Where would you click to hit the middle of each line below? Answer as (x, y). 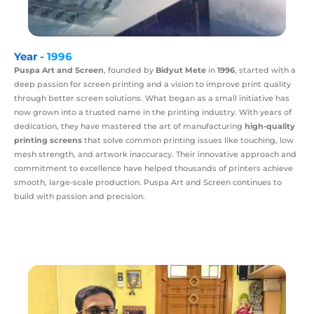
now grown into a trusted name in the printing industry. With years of (153, 112)
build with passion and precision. (80, 197)
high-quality (270, 127)
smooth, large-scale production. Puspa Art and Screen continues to (148, 183)
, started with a (265, 70)
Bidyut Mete (181, 70)
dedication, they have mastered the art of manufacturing (129, 127)
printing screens (48, 141)
